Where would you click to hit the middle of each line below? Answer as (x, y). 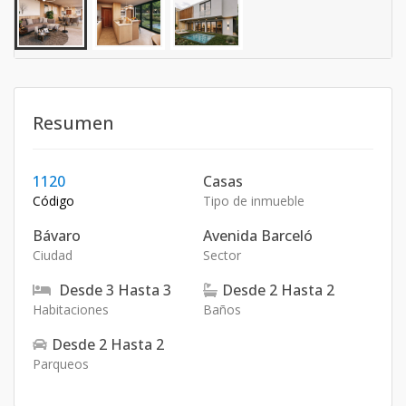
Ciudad (53, 255)
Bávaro (57, 236)
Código (53, 201)
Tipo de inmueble (254, 201)
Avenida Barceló (258, 236)
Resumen (73, 123)
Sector (222, 255)
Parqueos (61, 364)
